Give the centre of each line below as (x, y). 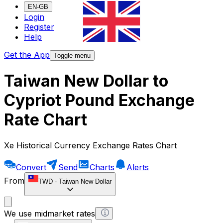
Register (39, 27)
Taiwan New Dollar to (86, 81)
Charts (102, 167)
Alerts (138, 167)
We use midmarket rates (50, 213)
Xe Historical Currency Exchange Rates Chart (90, 145)
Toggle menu (72, 56)
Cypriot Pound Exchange (99, 101)
